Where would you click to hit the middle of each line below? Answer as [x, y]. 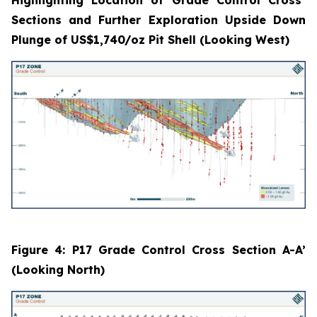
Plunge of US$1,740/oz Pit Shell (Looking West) [150, 39]
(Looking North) [58, 269]
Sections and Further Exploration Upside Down [158, 19]
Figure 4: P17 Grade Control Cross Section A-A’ [158, 249]
